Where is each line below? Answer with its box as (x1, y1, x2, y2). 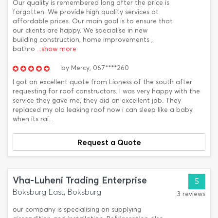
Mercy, (69, 64, 93, 72)
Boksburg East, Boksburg (13, 187, 101, 197)
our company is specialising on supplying (13, 205, 141, 214)
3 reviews (177, 190, 205, 198)
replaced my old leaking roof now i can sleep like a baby (13, 106, 193, 114)
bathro (13, 45, 37, 53)
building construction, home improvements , (13, 36, 153, 44)
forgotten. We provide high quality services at (13, 8, 159, 16)
